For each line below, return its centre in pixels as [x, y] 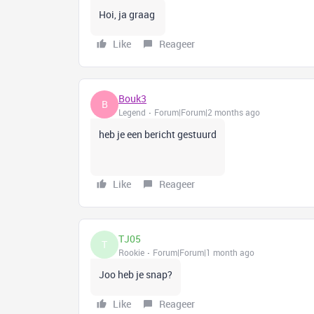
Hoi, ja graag [128, 14]
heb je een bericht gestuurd [158, 134]
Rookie [131, 252]
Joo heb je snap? [136, 274]
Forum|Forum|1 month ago [204, 252]
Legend [132, 112]
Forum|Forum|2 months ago [207, 112]
